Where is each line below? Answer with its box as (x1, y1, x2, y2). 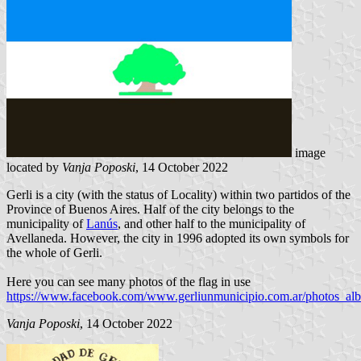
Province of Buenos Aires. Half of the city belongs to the (6, 202, 294, 217)
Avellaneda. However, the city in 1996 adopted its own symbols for (6, 231, 349, 246)
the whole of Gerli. (6, 246, 102, 260)
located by (6, 160, 62, 175)
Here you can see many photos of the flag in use (6, 275, 251, 289)
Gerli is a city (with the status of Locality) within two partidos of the (6, 188, 351, 202)
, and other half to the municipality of (118, 217, 305, 231)
